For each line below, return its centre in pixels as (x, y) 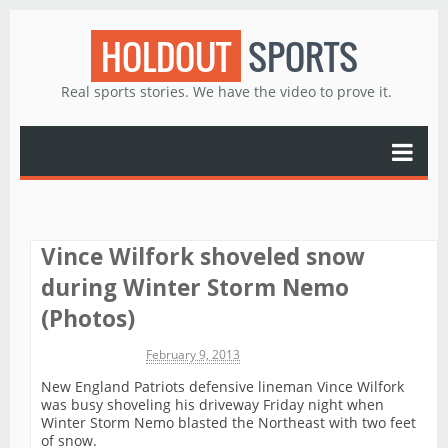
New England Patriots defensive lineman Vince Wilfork (222, 387)
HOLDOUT (165, 56)
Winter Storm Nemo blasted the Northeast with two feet (228, 423)
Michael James (81, 355)
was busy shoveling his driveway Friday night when (212, 405)
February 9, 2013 (193, 355)
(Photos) (88, 318)
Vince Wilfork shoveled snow (203, 256)
